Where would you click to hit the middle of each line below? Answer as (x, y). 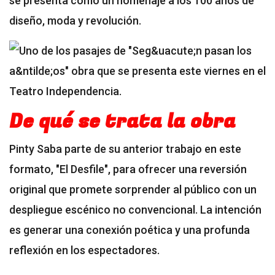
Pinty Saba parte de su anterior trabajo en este (125, 149)
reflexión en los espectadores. (84, 250)
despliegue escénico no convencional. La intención (135, 210)
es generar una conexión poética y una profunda (130, 230)
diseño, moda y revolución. (75, 21)
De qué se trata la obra (122, 122)
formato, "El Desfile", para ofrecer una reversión (128, 169)
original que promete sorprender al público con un (133, 190)
